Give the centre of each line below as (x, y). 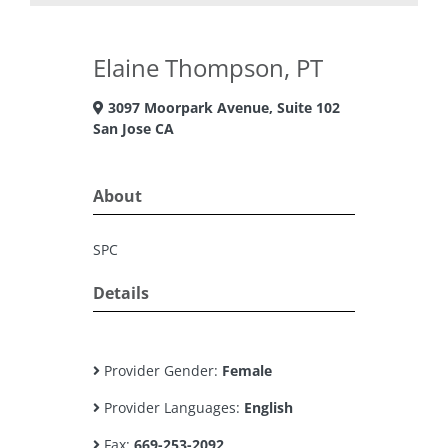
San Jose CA (133, 128)
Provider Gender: (161, 370)
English (268, 407)
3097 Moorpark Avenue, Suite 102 (222, 107)
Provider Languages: (172, 407)
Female (247, 370)
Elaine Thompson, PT (208, 67)
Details (121, 293)
